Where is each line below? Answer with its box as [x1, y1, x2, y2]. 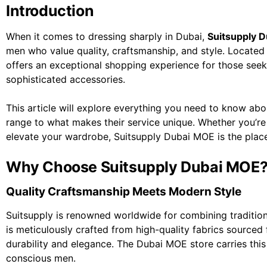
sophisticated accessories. [6, 73, 125, 86]
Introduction [6, 2, 94, 20]
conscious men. [6, 252, 76, 265]
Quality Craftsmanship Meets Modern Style [6, 185, 241, 199]
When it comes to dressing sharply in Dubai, [6, 30, 207, 43]
